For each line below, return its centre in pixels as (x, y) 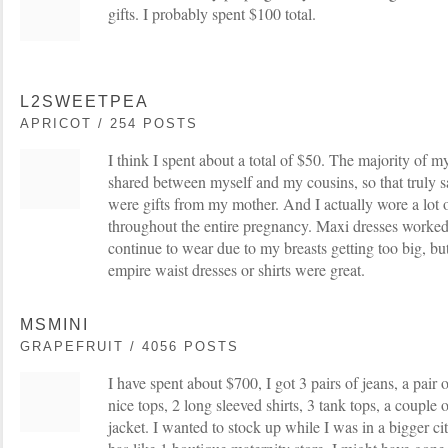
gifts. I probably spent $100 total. (212, 13)
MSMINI (54, 324)
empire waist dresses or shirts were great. (236, 269)
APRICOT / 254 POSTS (109, 123)
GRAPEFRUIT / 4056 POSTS (129, 346)
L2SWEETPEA (84, 101)
